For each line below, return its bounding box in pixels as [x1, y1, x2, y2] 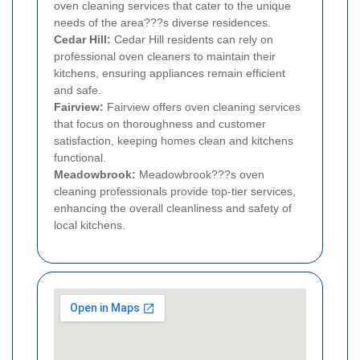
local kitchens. [54, 219, 125, 232]
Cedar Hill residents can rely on [111, 33, 273, 47]
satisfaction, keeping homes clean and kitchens [54, 134, 293, 148]
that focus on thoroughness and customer [54, 117, 266, 131]
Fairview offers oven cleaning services [104, 100, 301, 114]
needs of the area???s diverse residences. [54, 16, 271, 30]
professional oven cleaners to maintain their [54, 50, 276, 63]
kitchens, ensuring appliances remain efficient [54, 67, 285, 80]
